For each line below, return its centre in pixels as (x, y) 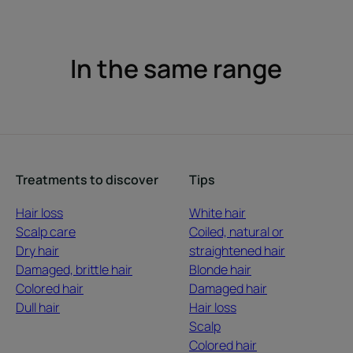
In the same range (176, 69)
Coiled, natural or (236, 232)
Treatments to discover (87, 180)
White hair (217, 213)
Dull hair (38, 308)
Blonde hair (220, 270)
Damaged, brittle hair (74, 270)
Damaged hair (228, 289)
